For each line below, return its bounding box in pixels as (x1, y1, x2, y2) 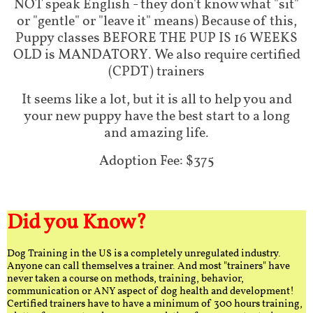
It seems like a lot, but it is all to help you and (21, 90, 292, 110)
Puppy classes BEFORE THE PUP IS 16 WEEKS (15, 29, 298, 48)
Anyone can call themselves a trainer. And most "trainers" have (7, 259, 290, 274)
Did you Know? (7, 208, 147, 238)
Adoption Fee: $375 (99, 152, 214, 171)
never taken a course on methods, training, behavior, (7, 272, 244, 286)
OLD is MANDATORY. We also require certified (13, 45, 300, 65)
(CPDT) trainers (108, 62, 205, 82)
